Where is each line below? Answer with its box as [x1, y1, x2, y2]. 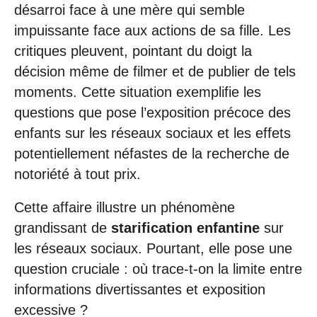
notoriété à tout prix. [14, 166, 141, 182]
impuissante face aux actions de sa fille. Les [14, 22, 291, 38]
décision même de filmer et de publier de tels [14, 63, 296, 79]
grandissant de [14, 220, 111, 236]
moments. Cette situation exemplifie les [14, 83, 261, 100]
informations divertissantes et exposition [14, 282, 265, 298]
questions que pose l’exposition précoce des [14, 104, 291, 120]
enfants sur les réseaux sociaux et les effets [14, 125, 291, 141]
